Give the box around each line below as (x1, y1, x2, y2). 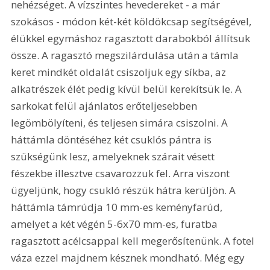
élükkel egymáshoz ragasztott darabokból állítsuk (11, 31, 253, 46)
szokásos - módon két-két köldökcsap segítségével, (11, 14, 254, 29)
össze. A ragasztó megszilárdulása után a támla (11, 48, 242, 63)
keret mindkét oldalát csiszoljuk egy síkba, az (11, 65, 229, 80)
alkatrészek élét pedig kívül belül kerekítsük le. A (11, 82, 245, 96)
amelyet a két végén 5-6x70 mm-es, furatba (11, 217, 221, 231)
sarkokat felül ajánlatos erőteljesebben (11, 99, 200, 113)
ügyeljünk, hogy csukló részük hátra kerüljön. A (11, 183, 239, 198)
